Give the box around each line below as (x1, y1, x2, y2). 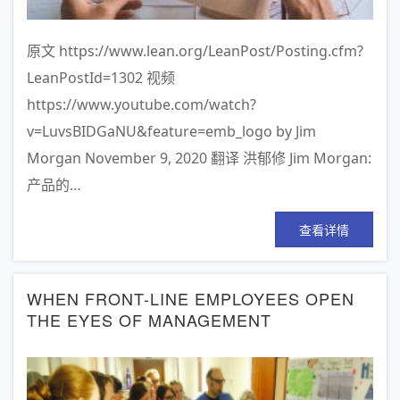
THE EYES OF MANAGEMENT (27, 308, 271, 332)
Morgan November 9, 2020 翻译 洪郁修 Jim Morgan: (27, 148, 371, 169)
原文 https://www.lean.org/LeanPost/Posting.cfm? (27, 41, 363, 62)
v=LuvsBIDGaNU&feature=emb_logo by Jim (27, 121, 316, 142)
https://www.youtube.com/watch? (27, 95, 256, 115)
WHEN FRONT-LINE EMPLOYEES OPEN (27, 287, 354, 311)
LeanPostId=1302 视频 (27, 68, 175, 88)
